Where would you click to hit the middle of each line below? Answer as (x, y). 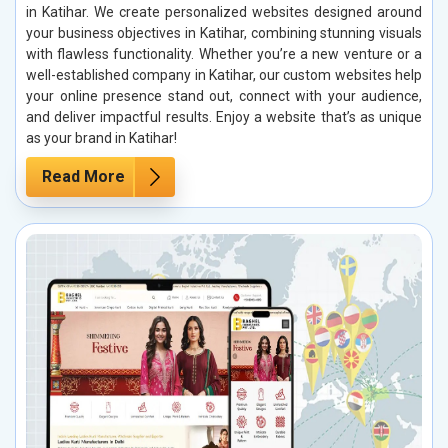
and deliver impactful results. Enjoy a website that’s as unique (224, 117)
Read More (83, 177)
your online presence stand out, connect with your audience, (224, 96)
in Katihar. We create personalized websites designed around (224, 12)
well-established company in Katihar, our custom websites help (224, 75)
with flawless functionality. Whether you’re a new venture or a (224, 54)
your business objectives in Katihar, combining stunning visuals (224, 33)
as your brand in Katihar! (101, 138)
